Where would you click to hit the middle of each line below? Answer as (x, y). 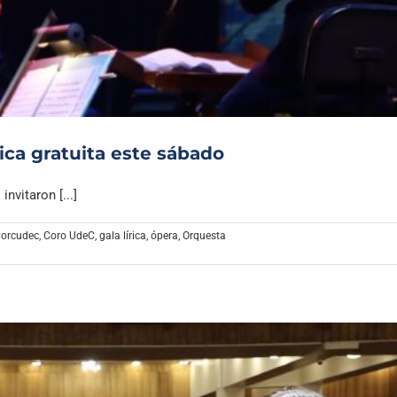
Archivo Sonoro (199, 13)
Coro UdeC (69, 236)
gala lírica (123, 236)
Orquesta (204, 236)
